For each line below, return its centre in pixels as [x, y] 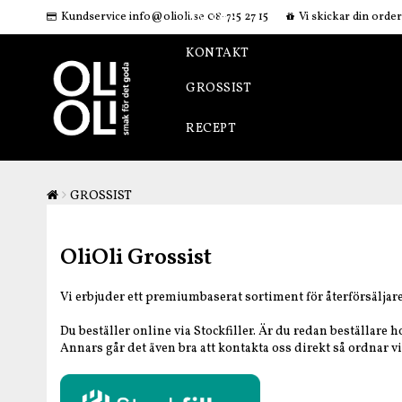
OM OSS [211, 18]
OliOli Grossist [136, 258]
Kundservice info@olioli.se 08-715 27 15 [165, 17]
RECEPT [211, 129]
